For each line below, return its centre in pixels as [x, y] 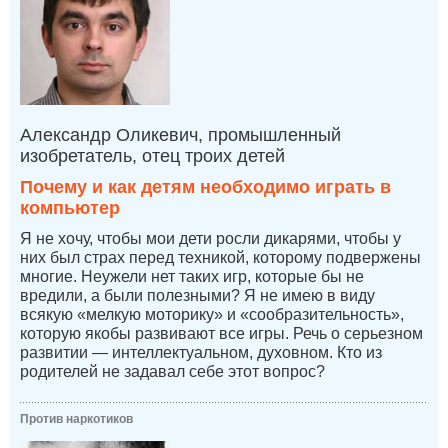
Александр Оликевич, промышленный [180, 134]
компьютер [70, 207]
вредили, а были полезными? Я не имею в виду [197, 295]
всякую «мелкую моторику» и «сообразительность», [212, 314]
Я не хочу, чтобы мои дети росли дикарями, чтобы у [210, 238]
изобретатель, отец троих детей [152, 155]
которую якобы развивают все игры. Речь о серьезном [221, 333]
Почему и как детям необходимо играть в [205, 186]
